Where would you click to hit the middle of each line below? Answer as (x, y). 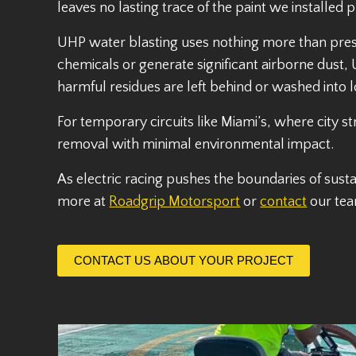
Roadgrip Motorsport (175, 202)
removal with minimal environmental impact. (196, 145)
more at (83, 202)
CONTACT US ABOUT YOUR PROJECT (184, 261)
